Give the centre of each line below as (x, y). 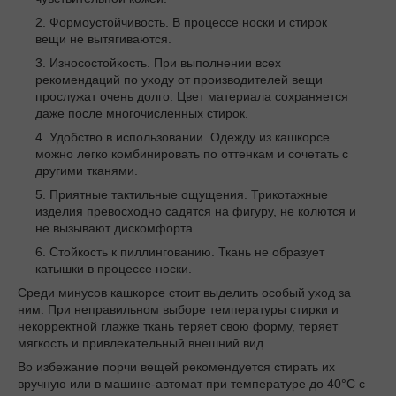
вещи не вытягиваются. (103, 39)
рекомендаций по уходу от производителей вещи (179, 80)
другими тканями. (87, 171)
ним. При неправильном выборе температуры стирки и (178, 310)
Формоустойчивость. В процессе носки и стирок (188, 23)
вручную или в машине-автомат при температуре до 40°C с (191, 384)
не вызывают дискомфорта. (116, 228)
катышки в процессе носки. (114, 269)
